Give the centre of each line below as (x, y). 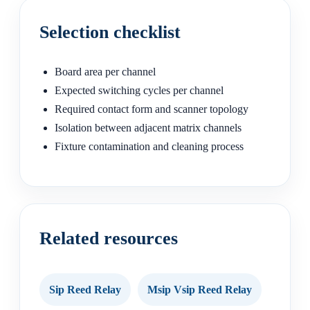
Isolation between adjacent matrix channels (148, 128)
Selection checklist (110, 32)
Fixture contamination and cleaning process (149, 147)
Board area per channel (105, 72)
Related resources (109, 239)
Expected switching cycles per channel (139, 91)
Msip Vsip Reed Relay (200, 289)
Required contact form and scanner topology (152, 109)
